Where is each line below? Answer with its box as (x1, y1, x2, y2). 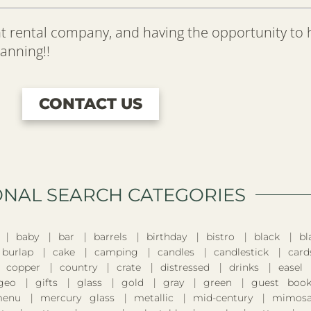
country (60, 260, 97, 274)
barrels (93, 230, 127, 243)
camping (94, 245, 138, 258)
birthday (146, 230, 187, 243)
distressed (160, 260, 210, 274)
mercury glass (40, 291, 115, 304)
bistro (205, 230, 235, 243)
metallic (134, 291, 174, 304)
